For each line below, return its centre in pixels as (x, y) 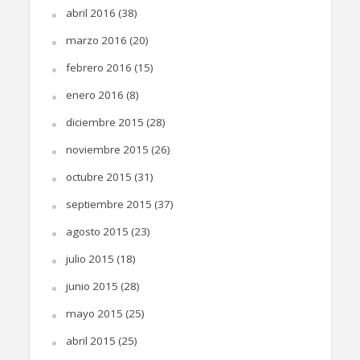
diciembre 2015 (104, 122)
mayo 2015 (94, 313)
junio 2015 (92, 286)
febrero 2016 (98, 67)
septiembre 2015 (108, 204)
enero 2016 (94, 94)
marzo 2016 (96, 40)
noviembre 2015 (107, 149)
